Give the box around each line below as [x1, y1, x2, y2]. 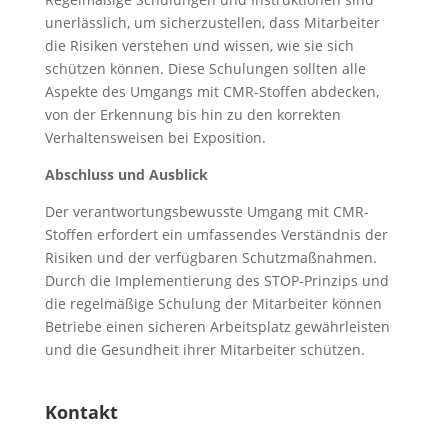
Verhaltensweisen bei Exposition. [44, 128, 266, 147]
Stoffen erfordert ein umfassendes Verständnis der [44, 225, 388, 244]
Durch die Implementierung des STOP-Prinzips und [44, 271, 389, 290]
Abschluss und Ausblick [44, 165, 208, 184]
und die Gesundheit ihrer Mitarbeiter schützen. [44, 340, 365, 359]
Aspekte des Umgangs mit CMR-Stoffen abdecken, [44, 82, 379, 101]
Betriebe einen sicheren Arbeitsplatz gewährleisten [44, 317, 390, 336]
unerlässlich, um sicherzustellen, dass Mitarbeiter [44, 13, 380, 32]
